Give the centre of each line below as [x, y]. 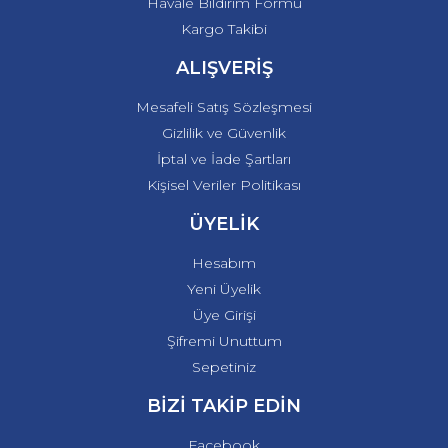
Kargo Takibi [224, 29]
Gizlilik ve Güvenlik [224, 133]
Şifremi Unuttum [224, 341]
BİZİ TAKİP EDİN [224, 406]
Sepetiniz [224, 367]
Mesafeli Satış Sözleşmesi [224, 107]
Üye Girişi [224, 315]
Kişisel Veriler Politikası [224, 185]
